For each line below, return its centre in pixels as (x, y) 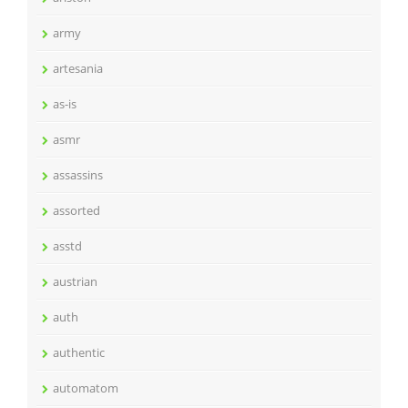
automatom (86, 388)
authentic (79, 352)
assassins (78, 174)
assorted (76, 210)
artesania (78, 68)
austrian (75, 281)
